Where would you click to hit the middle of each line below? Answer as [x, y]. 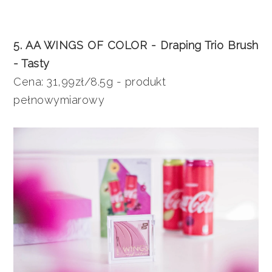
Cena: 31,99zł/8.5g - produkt [90, 82]
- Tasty [32, 64]
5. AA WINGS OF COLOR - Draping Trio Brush [136, 46]
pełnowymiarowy [59, 100]
